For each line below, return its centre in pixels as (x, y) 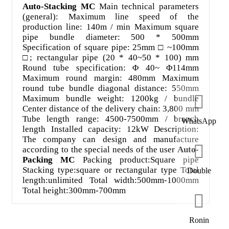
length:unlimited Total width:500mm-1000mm (111, 180)
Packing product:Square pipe (137, 159)
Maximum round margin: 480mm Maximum (111, 78)
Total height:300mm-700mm (74, 190)
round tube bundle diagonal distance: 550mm (111, 88)
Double (199, 171)
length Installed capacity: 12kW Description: (111, 129)
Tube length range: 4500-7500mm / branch (111, 119)
